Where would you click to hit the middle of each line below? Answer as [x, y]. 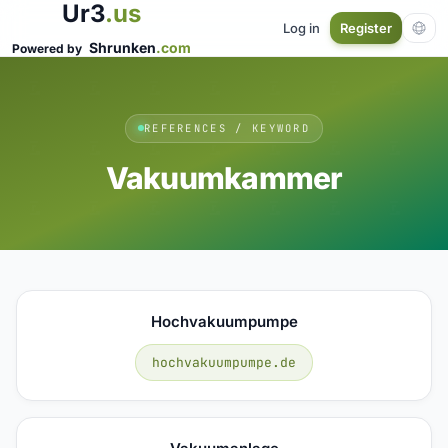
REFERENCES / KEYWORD [227, 127]
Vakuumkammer [224, 177]
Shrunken [122, 47]
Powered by [48, 48]
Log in [301, 27]
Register [366, 28]
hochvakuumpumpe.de [224, 362]
